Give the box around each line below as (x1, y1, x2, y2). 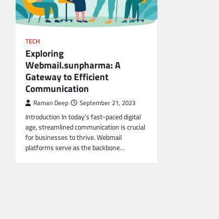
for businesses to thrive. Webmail (25, 132, 122, 143)
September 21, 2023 (80, 98, 135, 108)
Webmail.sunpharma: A (25, 58, 120, 72)
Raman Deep (33, 98, 68, 108)
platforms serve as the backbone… (25, 142, 125, 153)
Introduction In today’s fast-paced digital (25, 111, 141, 123)
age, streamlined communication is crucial (25, 122, 145, 133)
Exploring (25, 46, 64, 61)
